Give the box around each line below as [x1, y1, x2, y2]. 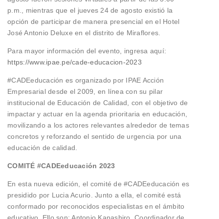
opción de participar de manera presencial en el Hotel [7, 17, 180, 25]
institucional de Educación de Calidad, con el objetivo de [7, 98, 188, 107]
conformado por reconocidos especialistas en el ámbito [7, 202, 185, 210]
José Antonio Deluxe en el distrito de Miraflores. [7, 28, 161, 37]
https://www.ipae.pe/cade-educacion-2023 [7, 58, 142, 66]
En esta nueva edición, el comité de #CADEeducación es [7, 179, 190, 188]
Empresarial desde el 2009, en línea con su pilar [7, 87, 163, 95]
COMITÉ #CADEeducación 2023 [7, 161, 115, 170]
